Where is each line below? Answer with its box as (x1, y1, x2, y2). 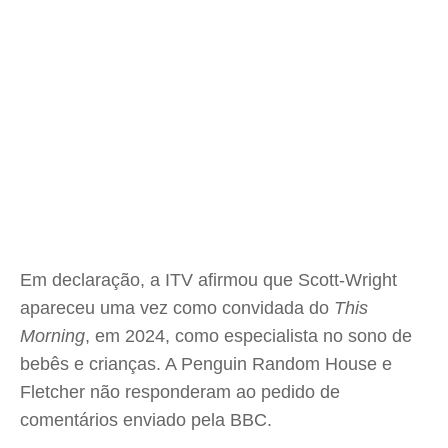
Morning (20, 326, 85, 346)
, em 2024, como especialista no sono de (85, 326, 412, 346)
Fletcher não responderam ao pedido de (20, 382, 340, 402)
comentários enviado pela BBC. (20, 410, 272, 430)
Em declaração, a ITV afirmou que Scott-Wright (20, 270, 397, 290)
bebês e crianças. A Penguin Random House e (20, 354, 392, 374)
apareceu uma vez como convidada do (20, 298, 334, 318)
